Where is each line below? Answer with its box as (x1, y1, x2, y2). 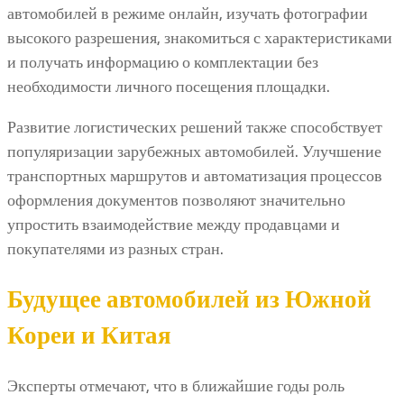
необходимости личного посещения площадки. (7, 76, 330, 96)
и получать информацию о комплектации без (7, 51, 318, 72)
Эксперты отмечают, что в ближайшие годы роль (7, 375, 344, 396)
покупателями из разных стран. (7, 238, 224, 259)
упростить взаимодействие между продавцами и (7, 214, 340, 234)
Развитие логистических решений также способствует (7, 116, 382, 137)
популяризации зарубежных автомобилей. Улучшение (7, 141, 381, 161)
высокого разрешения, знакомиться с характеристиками (7, 27, 392, 48)
